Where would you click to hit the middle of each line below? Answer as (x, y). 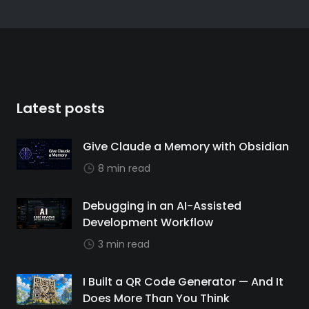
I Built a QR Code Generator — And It (183, 282)
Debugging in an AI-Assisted (162, 206)
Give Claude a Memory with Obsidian (186, 147)
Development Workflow (148, 222)
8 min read (124, 168)
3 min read (124, 244)
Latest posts (61, 108)
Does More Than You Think (156, 298)
